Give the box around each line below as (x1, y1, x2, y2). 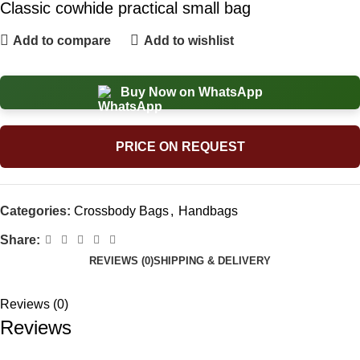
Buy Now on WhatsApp (120, 85, 263, 100)
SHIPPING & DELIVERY (153, 255, 271, 268)
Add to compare (13, 33, 112, 47)
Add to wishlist (143, 33, 234, 47)
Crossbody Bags (74, 204, 169, 219)
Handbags (178, 204, 238, 219)
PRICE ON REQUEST (115, 140, 245, 154)
